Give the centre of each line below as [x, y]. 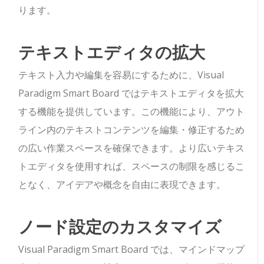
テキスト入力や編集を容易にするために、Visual [121, 75]
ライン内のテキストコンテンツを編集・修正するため [132, 130]
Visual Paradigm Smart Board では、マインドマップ [132, 250]
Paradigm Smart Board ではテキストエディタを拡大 [131, 93]
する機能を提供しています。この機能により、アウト [132, 112]
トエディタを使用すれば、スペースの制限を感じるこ [132, 166]
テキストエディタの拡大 [112, 52]
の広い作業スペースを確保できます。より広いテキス [132, 148]
